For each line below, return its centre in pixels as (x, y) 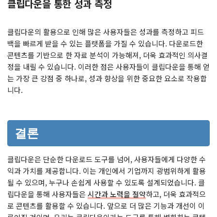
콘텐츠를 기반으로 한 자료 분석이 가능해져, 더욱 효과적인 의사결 (108, 55)
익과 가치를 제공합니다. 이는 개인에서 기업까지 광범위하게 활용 (107, 170)
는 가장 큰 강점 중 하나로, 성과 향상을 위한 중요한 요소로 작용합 (107, 78)
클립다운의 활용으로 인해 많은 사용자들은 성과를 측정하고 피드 (106, 31)
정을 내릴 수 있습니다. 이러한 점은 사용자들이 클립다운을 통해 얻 (108, 66)
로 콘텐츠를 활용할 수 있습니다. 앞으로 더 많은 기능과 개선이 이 (106, 205)
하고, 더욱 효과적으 (176, 194)
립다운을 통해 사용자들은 (47, 194)
